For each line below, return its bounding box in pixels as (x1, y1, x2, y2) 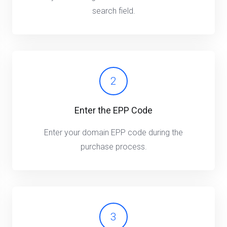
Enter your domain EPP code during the (44, 128, 183, 137)
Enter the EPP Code (74, 105, 153, 116)
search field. (92, 6, 135, 16)
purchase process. (80, 142, 147, 152)
